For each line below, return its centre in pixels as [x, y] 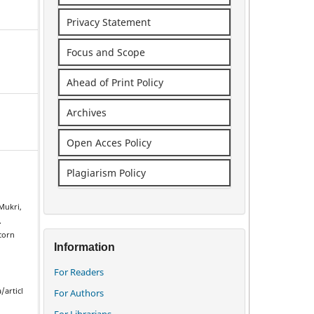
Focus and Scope [106, 52]
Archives [87, 112]
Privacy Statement [109, 22]
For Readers [79, 272]
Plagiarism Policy [106, 172]
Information [84, 247]
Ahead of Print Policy [115, 82]
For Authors [79, 293]
